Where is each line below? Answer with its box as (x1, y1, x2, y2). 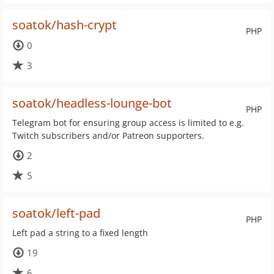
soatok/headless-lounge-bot (12, 95, 172, 111)
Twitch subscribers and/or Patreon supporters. (12, 130, 204, 141)
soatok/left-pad (12, 205, 100, 221)
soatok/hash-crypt (12, 17, 117, 33)
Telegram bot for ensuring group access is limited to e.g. (12, 117, 244, 128)
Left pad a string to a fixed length (12, 227, 148, 239)
